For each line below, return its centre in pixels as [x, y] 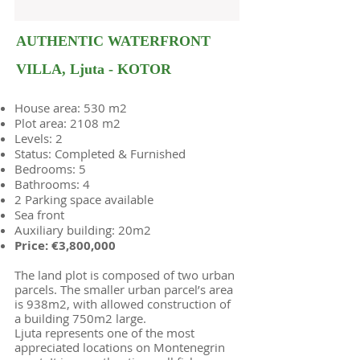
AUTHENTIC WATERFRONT [113, 42]
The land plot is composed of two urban [125, 275]
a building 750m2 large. [80, 318]
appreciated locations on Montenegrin [120, 347]
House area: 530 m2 [71, 108]
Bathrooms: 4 [52, 184]
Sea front [39, 215]
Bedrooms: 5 [50, 169]
